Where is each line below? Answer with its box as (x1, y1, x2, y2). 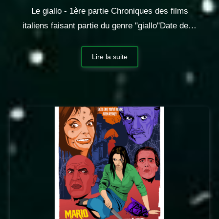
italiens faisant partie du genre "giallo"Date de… (22, 21, 197, 31)
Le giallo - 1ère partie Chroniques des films (31, 6, 188, 16)
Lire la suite (91, 52, 128, 61)
